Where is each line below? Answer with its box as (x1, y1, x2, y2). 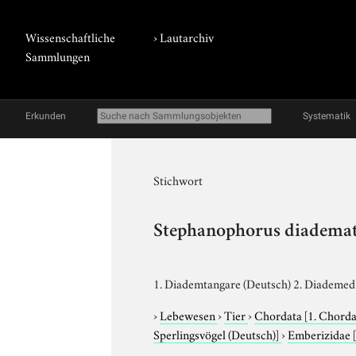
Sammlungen (25, 47, 90, 64)
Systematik (303, 110, 350, 122)
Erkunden (25, 110, 66, 122)
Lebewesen (160, 305, 219, 323)
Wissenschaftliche (25, 28, 115, 45)
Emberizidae (288, 324, 354, 342)
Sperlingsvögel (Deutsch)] (153, 324, 280, 342)
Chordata (254, 305, 305, 323)
